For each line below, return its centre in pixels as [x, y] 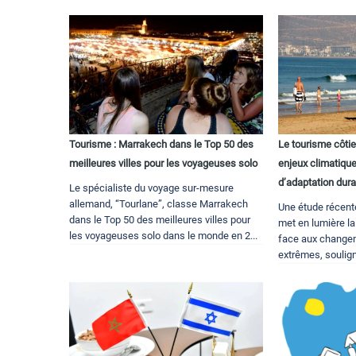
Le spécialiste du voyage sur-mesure [151, 188]
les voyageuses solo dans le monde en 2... [163, 236]
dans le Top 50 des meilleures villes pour [160, 220]
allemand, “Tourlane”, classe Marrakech [159, 204]
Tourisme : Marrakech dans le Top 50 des [161, 145]
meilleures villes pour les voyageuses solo [163, 164]
